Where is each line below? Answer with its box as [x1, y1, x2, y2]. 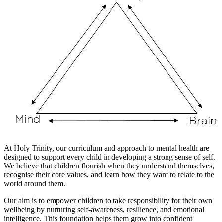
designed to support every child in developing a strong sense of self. [4, 152, 215, 161]
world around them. [4, 179, 65, 188]
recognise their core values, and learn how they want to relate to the [4, 170, 214, 179]
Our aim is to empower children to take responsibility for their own [4, 196, 212, 205]
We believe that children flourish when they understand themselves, [4, 161, 214, 170]
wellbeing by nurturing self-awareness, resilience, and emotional [4, 205, 204, 214]
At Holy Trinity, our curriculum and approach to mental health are [4, 143, 209, 152]
